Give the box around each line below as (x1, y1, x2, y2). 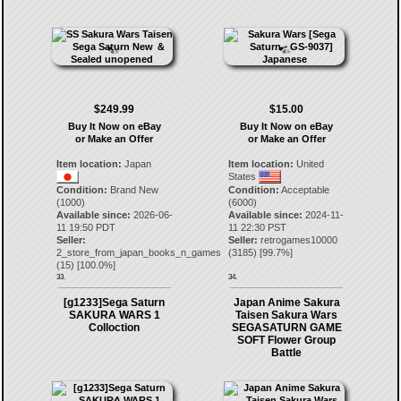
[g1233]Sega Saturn (64, 296, 166, 309)
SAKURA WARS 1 (68, 309, 160, 321)
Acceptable (279, 184, 330, 195)
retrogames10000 (260, 235, 338, 245)
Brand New (107, 184, 158, 195)
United (294, 158, 325, 169)
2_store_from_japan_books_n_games (55, 247, 221, 258)
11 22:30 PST (228, 222, 287, 233)
